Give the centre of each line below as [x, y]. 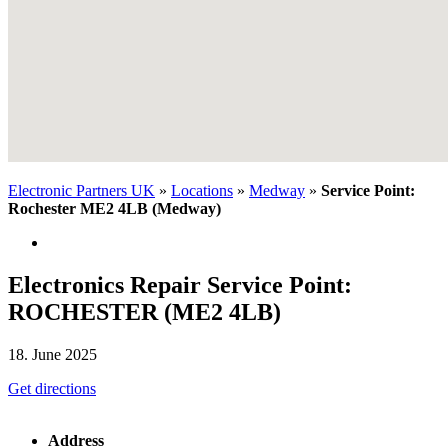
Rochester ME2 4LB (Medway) [114, 208]
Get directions [52, 388]
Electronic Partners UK [81, 190]
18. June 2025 [52, 354]
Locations [202, 190]
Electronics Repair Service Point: [180, 284]
